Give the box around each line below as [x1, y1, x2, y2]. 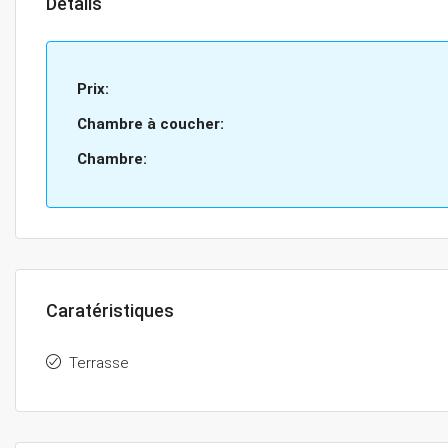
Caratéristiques [46, 300, 174, 321]
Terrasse [69, 354, 129, 372]
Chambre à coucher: [77, 115, 224, 133]
